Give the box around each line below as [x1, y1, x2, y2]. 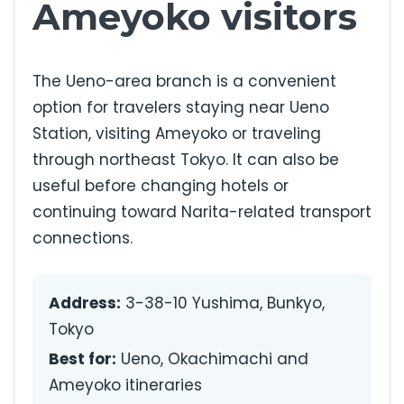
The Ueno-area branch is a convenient [32, 69, 336, 92]
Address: [49, 292, 121, 315]
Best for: [49, 348, 116, 371]
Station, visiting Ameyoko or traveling [32, 122, 321, 144]
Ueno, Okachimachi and [116, 348, 308, 371]
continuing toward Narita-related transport [32, 200, 372, 223]
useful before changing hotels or [32, 174, 289, 197]
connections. [32, 226, 133, 249]
